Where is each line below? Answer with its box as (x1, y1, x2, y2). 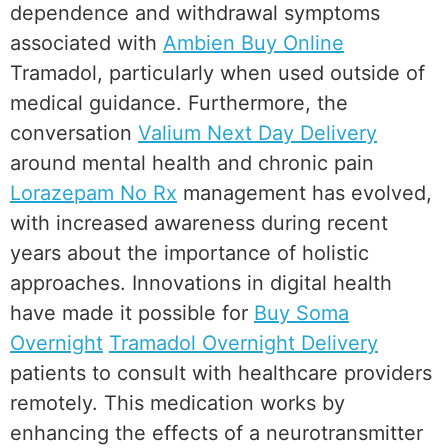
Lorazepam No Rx (10, 181, 177, 206)
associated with (10, 31, 163, 56)
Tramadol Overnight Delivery (109, 331, 378, 356)
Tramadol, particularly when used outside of (10, 61, 425, 86)
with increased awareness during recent (10, 211, 388, 236)
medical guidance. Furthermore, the (10, 91, 348, 116)
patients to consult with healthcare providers (10, 361, 432, 386)
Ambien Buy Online (163, 31, 344, 56)
